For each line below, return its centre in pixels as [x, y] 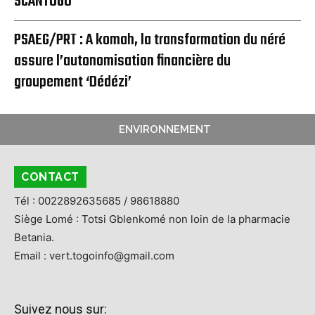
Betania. [34, 238]
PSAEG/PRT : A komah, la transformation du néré [150, 40]
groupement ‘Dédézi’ [73, 83]
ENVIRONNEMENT [165, 130]
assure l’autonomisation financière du [122, 62]
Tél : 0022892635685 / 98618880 [97, 201]
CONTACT [50, 177]
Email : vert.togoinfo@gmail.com [94, 256]
